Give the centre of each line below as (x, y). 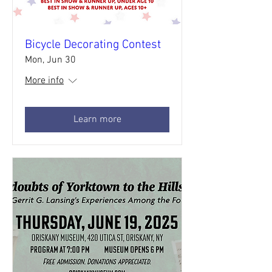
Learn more (97, 120)
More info (44, 81)
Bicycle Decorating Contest (93, 45)
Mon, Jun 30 (50, 60)
